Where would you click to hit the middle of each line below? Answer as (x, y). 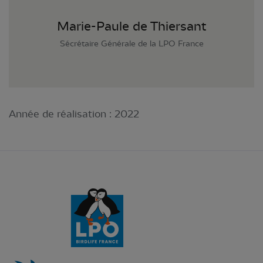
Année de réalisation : (62, 114)
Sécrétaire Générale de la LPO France (131, 44)
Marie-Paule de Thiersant (131, 26)
